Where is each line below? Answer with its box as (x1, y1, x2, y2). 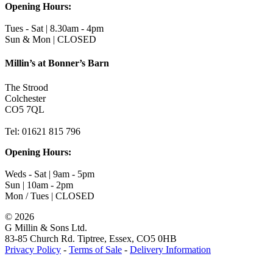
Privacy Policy (5, 244, 61, 255)
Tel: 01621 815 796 (5, 126, 80, 136)
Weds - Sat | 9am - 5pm (5, 168, 94, 179)
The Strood (5, 82, 48, 93)
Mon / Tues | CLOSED (5, 190, 94, 201)
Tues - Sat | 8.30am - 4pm (5, 23, 104, 34)
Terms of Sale (69, 244, 122, 255)
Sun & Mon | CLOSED (5, 34, 96, 45)
